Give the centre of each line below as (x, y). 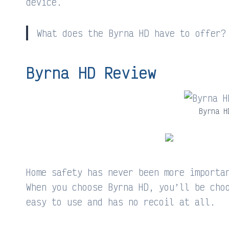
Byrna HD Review (91, 72)
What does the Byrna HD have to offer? (131, 33)
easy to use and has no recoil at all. (121, 201)
